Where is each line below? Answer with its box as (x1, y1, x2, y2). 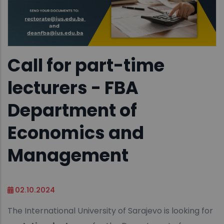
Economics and (7, 120, 144, 145)
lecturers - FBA (7, 75, 138, 100)
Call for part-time (7, 53, 164, 78)
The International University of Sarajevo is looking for (7, 205, 213, 217)
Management (7, 143, 128, 168)
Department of (7, 98, 137, 123)
